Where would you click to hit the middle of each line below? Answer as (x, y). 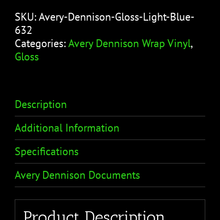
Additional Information (67, 127)
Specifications (47, 151)
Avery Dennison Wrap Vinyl (129, 43)
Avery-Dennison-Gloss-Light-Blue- (117, 16)
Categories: (41, 43)
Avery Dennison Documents (77, 175)
